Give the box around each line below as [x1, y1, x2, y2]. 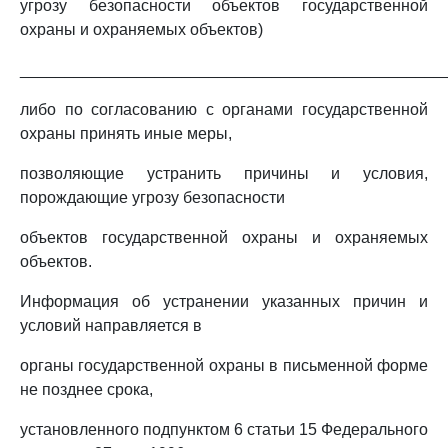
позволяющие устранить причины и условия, [20, 165, 428, 182]
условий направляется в [20, 317, 202, 334]
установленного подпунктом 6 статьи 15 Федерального [20, 421, 428, 438]
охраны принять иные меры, [20, 125, 232, 142]
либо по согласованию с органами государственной [20, 101, 428, 118]
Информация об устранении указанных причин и [20, 293, 428, 310]
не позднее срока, [20, 381, 153, 398]
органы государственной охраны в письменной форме [20, 357, 428, 374]
